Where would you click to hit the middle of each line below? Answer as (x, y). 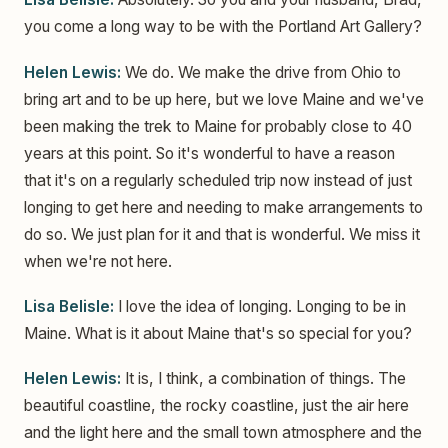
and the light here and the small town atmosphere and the (223, 433)
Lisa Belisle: (69, 306)
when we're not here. (98, 261)
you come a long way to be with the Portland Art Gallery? (223, 27)
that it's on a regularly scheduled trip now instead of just (218, 180)
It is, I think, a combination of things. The (263, 379)
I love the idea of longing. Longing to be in (260, 306)
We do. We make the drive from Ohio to (261, 72)
